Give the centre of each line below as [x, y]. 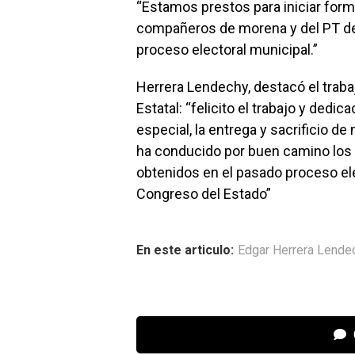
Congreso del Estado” [204, 193]
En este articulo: [185, 250]
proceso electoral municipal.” [227, 49]
